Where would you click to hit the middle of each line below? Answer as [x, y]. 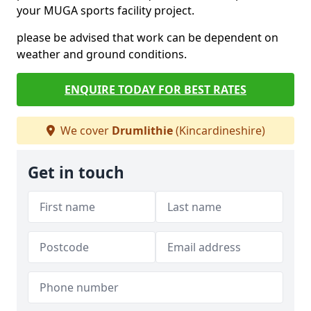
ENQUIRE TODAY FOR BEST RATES [155, 90]
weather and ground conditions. [102, 54]
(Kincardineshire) [219, 131]
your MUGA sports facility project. [106, 10]
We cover [84, 131]
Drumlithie [142, 131]
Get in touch [76, 173]
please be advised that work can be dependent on [148, 37]
